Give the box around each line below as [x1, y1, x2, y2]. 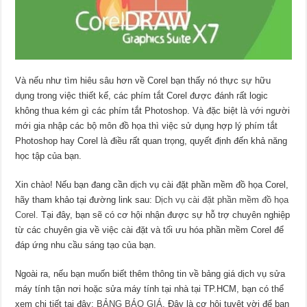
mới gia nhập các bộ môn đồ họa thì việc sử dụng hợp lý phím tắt [15, 121, 278, 132]
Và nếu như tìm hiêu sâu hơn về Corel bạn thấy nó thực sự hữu [15, 75, 271, 86]
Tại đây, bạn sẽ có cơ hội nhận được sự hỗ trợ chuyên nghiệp [38, 210, 291, 221]
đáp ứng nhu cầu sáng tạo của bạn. [15, 240, 157, 251]
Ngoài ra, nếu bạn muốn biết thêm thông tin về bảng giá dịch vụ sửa [15, 269, 286, 280]
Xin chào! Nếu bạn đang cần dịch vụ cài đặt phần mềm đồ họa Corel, [15, 180, 289, 191]
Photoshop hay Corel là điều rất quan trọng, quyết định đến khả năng [15, 136, 288, 147]
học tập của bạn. [15, 151, 82, 162]
